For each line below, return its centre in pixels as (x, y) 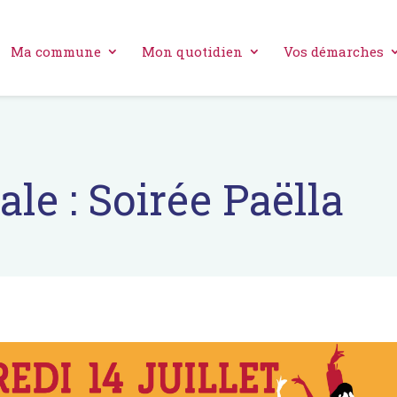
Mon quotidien (192, 51)
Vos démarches (334, 51)
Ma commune (56, 51)
